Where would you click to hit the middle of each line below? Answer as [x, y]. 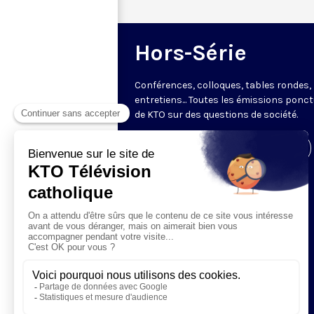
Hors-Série [191, 53]
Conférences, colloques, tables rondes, [223, 85]
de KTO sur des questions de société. [216, 114]
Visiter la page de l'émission [223, 148]
